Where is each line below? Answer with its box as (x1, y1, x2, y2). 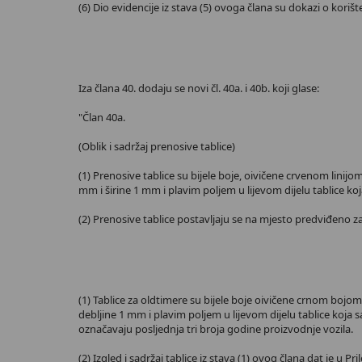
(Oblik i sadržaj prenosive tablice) (78, 139, 235, 154)
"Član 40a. (78, 110, 125, 124)
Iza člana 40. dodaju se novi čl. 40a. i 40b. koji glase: (78, 81, 319, 95)
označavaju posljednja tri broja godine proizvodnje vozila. (78, 322, 353, 336)
